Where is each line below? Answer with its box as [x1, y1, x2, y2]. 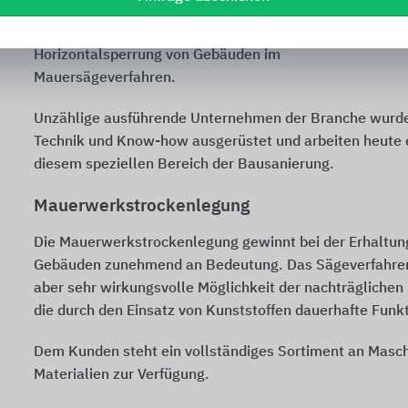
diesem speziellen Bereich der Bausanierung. [34, 158, 334, 173]
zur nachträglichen [34, 25, 158, 41]
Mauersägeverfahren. [34, 71, 176, 87]
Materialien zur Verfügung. [34, 368, 209, 383]
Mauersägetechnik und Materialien [34, 3, 264, 18]
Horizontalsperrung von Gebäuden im [34, 48, 280, 64]
